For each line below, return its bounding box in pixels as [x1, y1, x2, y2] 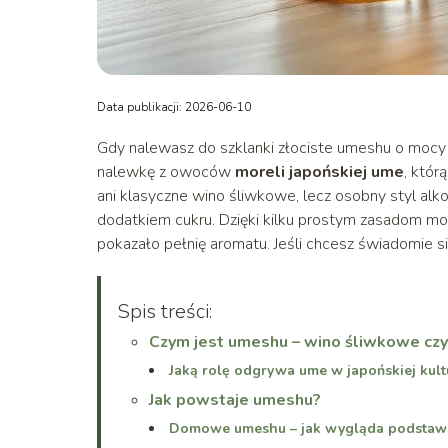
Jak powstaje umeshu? [149, 388, 321, 411]
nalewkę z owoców [97, 160, 235, 183]
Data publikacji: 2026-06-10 [97, 98, 251, 115]
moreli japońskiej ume [235, 160, 404, 183]
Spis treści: [117, 297, 212, 325]
